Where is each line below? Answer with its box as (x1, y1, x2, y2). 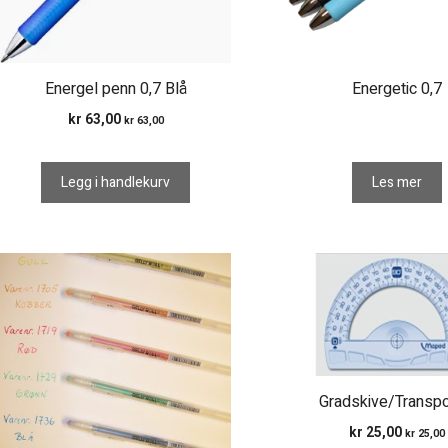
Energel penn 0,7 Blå (44, 76, 187, 101)
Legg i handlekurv (61, 171, 171, 193)
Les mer (371, 171, 422, 193)
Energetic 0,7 (351, 76, 442, 101)
